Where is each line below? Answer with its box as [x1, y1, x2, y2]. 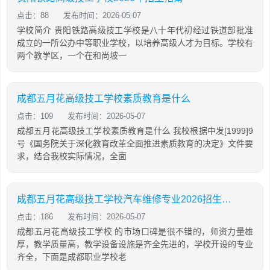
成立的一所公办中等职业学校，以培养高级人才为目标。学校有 [17, 38, 253, 48]
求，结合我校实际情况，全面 [17, 151, 127, 161]
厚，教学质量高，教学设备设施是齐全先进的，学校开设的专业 [17, 239, 253, 249]
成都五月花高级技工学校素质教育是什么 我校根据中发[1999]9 [17, 126, 253, 136]
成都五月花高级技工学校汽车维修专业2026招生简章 [222, 194, 231, 204]
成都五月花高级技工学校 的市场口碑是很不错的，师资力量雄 [17, 227, 253, 236]
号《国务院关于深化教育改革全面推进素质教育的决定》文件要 [17, 139, 253, 148]
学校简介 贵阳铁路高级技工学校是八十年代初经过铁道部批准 [17, 25, 253, 35]
